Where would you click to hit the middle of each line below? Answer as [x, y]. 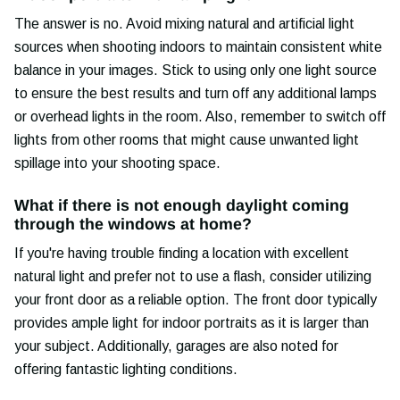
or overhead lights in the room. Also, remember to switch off [200, 117]
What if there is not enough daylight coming [182, 206]
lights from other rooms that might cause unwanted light [187, 140]
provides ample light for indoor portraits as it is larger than [192, 322]
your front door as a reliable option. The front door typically [196, 299]
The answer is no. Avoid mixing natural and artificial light [184, 24]
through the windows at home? [133, 225]
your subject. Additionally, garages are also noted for [176, 346]
